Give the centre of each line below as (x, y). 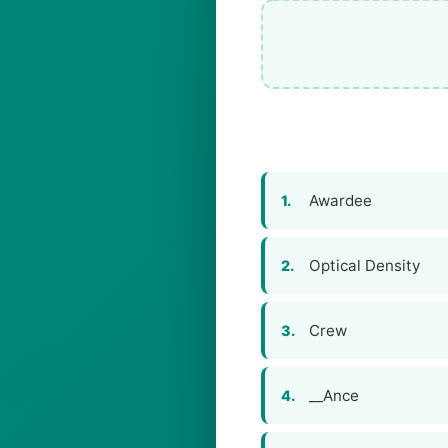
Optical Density (364, 265)
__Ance (334, 395)
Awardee (340, 200)
